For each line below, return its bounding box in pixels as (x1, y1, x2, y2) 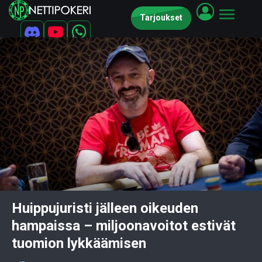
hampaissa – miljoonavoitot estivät (12, 217, 236, 234)
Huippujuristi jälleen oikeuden (12, 199, 198, 216)
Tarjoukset (140, 13, 182, 22)
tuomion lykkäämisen (12, 235, 146, 251)
